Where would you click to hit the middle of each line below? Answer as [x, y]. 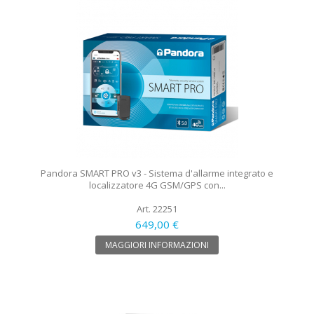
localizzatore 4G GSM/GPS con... [157, 185]
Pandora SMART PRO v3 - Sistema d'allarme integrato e [157, 173]
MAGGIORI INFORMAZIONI [157, 245]
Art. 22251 [157, 209]
